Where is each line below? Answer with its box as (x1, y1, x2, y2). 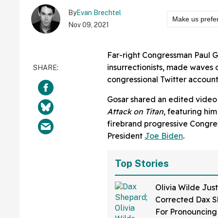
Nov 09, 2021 (68, 20, 109, 29)
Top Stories (115, 157, 169, 169)
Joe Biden (145, 130, 183, 141)
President (107, 130, 145, 141)
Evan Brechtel (76, 8, 121, 17)
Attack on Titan (107, 106, 163, 116)
